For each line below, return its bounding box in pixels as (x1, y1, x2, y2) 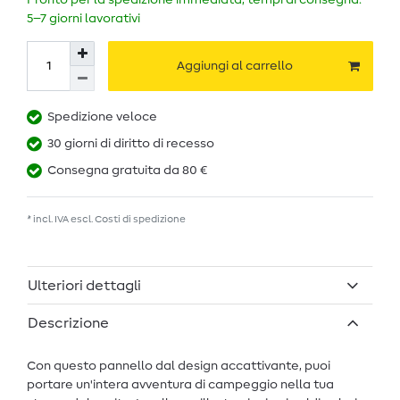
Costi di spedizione (95, 214, 186, 225)
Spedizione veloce (47, 111, 157, 124)
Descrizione (28, 315, 109, 330)
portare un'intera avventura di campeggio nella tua (27, 378, 334, 391)
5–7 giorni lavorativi (27, 12, 140, 26)
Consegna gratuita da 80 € (47, 164, 207, 178)
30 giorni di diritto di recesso (47, 137, 214, 151)
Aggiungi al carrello (177, 59, 293, 72)
